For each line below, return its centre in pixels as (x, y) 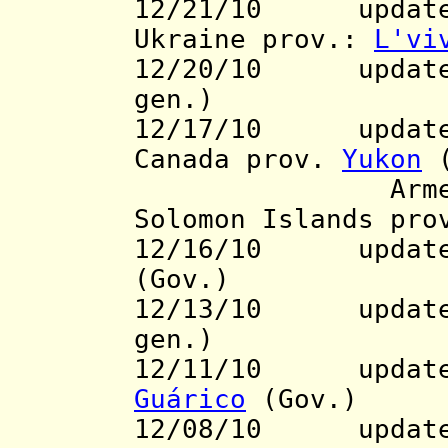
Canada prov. (238, 159)
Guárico (190, 399)
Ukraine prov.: (254, 39)
